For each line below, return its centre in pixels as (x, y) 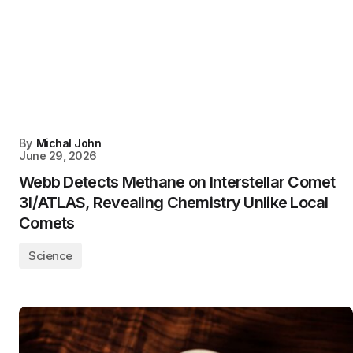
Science (50, 256)
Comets (47, 223)
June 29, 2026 (58, 156)
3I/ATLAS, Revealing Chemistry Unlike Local (174, 203)
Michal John (69, 143)
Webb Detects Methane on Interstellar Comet (177, 182)
